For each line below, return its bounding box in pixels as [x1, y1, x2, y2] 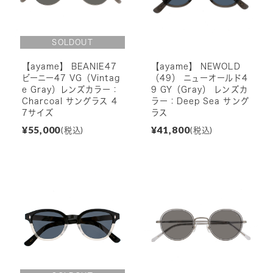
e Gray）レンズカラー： [21, 85, 120, 94]
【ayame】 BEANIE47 [21, 62, 117, 71]
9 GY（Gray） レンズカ [151, 85, 248, 94]
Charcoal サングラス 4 [21, 97, 118, 106]
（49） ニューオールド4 [151, 74, 249, 83]
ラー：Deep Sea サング [151, 97, 249, 106]
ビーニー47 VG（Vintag [21, 74, 120, 83]
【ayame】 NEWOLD [151, 62, 241, 71]
